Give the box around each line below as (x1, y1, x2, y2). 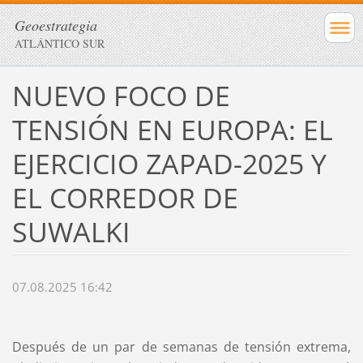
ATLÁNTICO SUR (15, 36, 105, 51)
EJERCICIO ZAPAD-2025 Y (11, 144, 327, 182)
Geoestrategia (15, 15, 97, 35)
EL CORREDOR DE (11, 178, 238, 216)
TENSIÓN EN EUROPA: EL (11, 110, 333, 148)
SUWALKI (11, 212, 130, 250)
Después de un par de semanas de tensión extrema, (11, 338, 352, 357)
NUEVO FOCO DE (11, 76, 230, 114)
